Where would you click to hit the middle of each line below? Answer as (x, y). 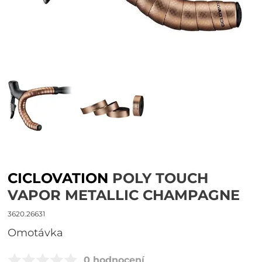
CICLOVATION (58, 178)
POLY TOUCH (158, 178)
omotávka (40, 233)
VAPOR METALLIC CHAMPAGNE (124, 195)
